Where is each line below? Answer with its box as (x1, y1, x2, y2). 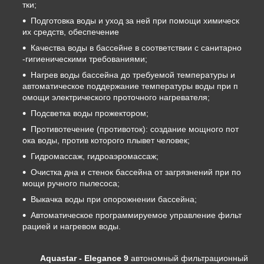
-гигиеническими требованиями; (22, 54, 147, 64)
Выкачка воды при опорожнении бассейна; (31, 194, 197, 204)
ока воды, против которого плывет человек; (22, 136, 190, 146)
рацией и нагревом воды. (22, 222, 121, 232)
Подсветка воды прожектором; (31, 108, 148, 118)
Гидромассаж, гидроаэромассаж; (31, 151, 159, 161)
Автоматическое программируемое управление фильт (31, 210, 242, 220)
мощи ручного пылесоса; (22, 179, 120, 189)
